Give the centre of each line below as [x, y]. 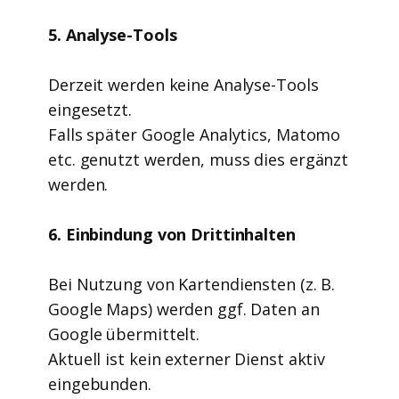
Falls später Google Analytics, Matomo [195, 134]
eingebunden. [102, 384]
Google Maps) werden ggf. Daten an [184, 309]
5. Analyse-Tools [115, 35]
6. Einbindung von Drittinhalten [174, 234]
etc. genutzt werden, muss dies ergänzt [199, 159]
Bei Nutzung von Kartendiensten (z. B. [192, 284]
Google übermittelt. [124, 334]
